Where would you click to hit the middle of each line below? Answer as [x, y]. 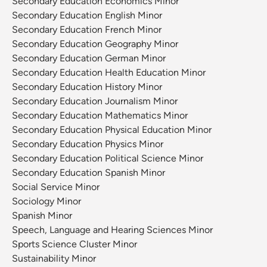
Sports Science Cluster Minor [74, 244]
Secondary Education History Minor [87, 87]
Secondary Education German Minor [89, 58]
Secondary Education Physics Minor [88, 144]
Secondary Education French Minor [87, 30]
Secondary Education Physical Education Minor [112, 130]
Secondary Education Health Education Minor [109, 73]
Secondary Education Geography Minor [95, 44]
